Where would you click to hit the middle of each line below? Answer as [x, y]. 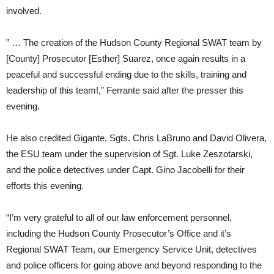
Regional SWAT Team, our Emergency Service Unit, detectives [131, 249]
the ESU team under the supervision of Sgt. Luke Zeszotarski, [129, 154]
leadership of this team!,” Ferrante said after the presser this [125, 90]
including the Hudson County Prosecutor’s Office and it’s [119, 233]
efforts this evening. [45, 185]
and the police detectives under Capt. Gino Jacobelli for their [125, 169]
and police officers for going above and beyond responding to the [134, 265]
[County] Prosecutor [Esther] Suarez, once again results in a [126, 58]
